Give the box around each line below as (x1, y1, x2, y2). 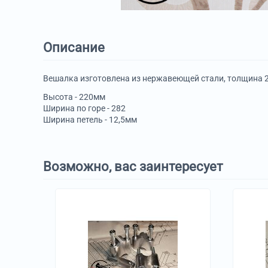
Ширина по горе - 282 (43, 103, 126, 113)
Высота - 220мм (43, 92, 105, 102)
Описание (43, 40, 105, 55)
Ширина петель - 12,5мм (43, 115, 137, 124)
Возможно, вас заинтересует (43, 159, 223, 174)
